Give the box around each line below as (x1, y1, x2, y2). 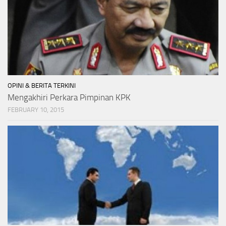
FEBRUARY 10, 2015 (8, 105, 64, 114)
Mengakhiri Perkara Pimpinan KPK (8, 92, 131, 102)
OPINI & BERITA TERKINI (8, 81, 76, 89)
